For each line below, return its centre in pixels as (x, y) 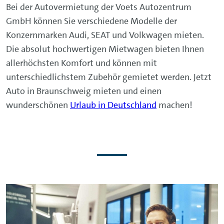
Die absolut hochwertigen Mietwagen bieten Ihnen (105, 49)
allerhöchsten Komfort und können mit (81, 63)
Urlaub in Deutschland (113, 105)
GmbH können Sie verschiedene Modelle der (91, 21)
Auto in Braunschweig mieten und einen (84, 91)
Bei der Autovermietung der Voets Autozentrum (99, 7)
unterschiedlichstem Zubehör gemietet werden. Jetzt (109, 77)
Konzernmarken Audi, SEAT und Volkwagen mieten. (105, 35)
